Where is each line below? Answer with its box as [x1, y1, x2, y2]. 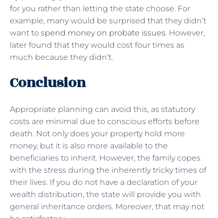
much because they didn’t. [10, 52, 113, 62]
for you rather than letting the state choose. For [10, 3, 190, 13]
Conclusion [10, 72, 86, 93]
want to [10, 28, 41, 37]
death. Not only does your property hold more [10, 128, 185, 138]
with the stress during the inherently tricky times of [10, 165, 206, 175]
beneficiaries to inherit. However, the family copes [10, 153, 200, 163]
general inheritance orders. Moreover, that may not [10, 201, 204, 211]
